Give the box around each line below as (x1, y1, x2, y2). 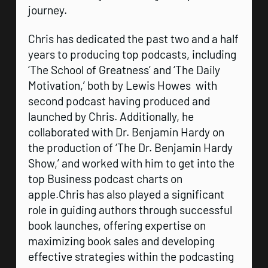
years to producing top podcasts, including (28, 47, 236, 61)
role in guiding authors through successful (28, 202, 232, 217)
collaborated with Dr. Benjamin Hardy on (28, 124, 224, 139)
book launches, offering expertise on (28, 218, 206, 232)
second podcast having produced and (28, 93, 210, 108)
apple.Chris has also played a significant (28, 187, 224, 201)
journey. (28, 2, 67, 17)
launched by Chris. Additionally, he (28, 109, 194, 123)
